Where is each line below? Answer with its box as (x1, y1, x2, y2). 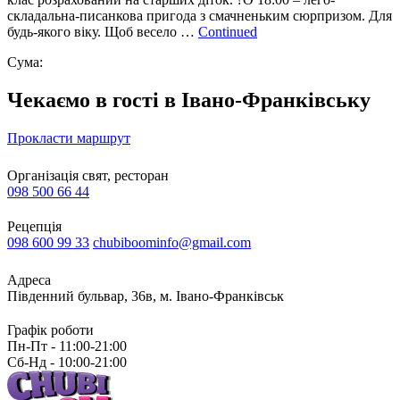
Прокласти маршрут (7, 129, 130, 146)
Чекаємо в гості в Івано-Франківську (7, 87, 371, 112)
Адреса (7, 271, 51, 287)
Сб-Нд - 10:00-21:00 (7, 354, 127, 370)
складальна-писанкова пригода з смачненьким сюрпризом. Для (7, 7, 392, 23)
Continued (198, 23, 257, 39)
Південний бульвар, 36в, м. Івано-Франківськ (7, 287, 284, 304)
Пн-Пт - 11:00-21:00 (7, 337, 127, 354)
